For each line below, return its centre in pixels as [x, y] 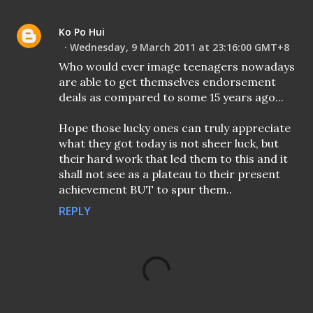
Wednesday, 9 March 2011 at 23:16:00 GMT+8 [180, 48]
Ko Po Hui [82, 32]
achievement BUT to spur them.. [145, 190]
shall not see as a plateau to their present [169, 174]
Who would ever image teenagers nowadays [177, 67]
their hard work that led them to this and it [173, 159]
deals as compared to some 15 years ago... [171, 97]
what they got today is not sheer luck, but [169, 144]
